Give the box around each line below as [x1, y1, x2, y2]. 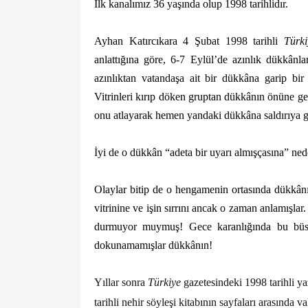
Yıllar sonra [94, 276, 148, 289]
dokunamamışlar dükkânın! [94, 239, 212, 252]
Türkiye [148, 276, 181, 289]
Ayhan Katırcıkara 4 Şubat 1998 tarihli [94, 34, 278, 47]
